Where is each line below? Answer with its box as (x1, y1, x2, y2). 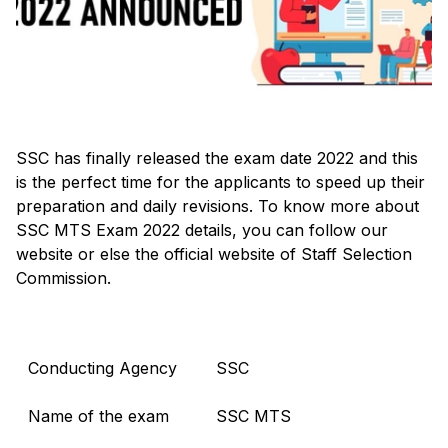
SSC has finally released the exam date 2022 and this (16, 147, 418, 168)
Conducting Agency (28, 357, 177, 378)
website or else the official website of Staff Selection (16, 243, 412, 264)
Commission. (16, 267, 111, 288)
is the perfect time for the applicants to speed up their (16, 171, 425, 192)
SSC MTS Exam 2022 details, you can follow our (16, 219, 388, 240)
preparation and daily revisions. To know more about (16, 195, 419, 216)
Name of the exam (28, 405, 169, 426)
